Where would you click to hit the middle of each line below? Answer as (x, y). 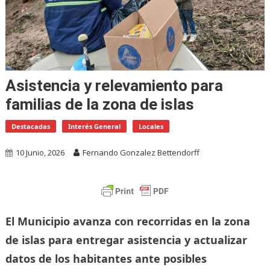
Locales (151, 126)
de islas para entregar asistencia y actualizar (126, 240)
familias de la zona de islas (99, 104)
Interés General (94, 126)
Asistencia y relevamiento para (114, 85)
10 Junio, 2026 (40, 152)
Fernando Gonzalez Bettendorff (141, 152)
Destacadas (30, 126)
